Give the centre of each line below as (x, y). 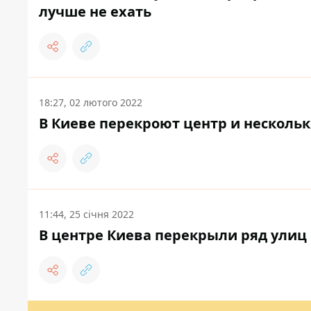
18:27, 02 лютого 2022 (91, 103)
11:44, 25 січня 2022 (86, 215)
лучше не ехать (95, 12)
